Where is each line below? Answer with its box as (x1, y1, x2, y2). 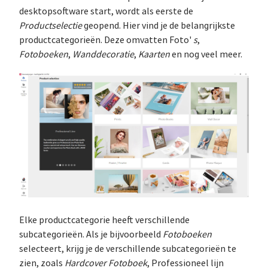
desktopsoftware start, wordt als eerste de (19, 5, 193, 17)
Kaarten (138, 48, 170, 60)
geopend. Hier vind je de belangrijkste (82, 20, 235, 32)
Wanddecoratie (72, 48, 134, 60)
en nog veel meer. (170, 48, 242, 60)
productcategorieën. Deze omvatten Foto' (19, 34, 193, 46)
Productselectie (19, 20, 82, 32)
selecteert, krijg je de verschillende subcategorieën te (19, 243, 236, 255)
